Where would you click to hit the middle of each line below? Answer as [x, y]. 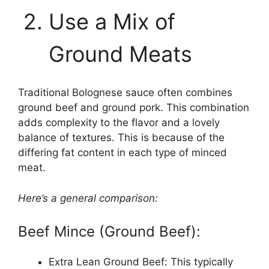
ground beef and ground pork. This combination [134, 108]
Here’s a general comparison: [88, 198]
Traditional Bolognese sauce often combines [125, 93]
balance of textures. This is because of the [121, 138]
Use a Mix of [112, 21]
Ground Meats [123, 54]
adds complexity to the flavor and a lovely [119, 123]
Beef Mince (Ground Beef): [109, 232]
